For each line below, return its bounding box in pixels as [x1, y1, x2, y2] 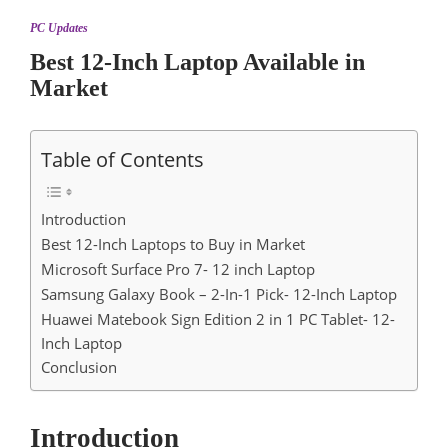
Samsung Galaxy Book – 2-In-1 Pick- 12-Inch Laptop [41, 284, 397, 305]
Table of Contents [41, 145, 204, 174]
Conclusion [41, 357, 117, 378]
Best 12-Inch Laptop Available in [30, 49, 365, 76]
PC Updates [30, 21, 88, 36]
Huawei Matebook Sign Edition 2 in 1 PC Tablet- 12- [41, 309, 395, 330]
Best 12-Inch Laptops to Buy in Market [41, 234, 305, 255]
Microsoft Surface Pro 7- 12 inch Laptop [41, 259, 315, 280]
